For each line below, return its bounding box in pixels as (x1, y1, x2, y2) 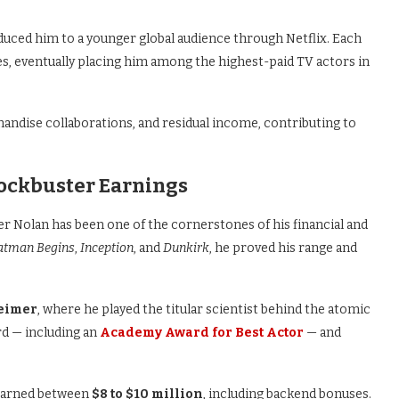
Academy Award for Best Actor (100, 325, 304, 340)
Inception (80, 240, 134, 256)
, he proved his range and (209, 240, 357, 256)
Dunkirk (163, 240, 209, 256)
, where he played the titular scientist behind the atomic (37, 302, 370, 317)
